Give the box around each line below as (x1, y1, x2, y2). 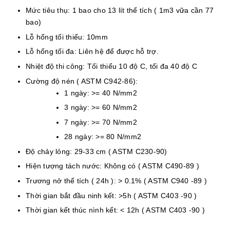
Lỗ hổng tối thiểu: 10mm (26, 32, 108, 41)
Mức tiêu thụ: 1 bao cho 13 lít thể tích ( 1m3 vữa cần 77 (26, 6, 214, 15)
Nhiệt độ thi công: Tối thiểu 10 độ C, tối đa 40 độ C (26, 62, 197, 70)
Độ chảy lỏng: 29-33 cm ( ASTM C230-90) (26, 147, 167, 156)
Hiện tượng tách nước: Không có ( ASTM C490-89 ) (26, 162, 199, 170)
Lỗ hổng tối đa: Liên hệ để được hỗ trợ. (26, 47, 159, 56)
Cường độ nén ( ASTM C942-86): (26, 76, 138, 85)
